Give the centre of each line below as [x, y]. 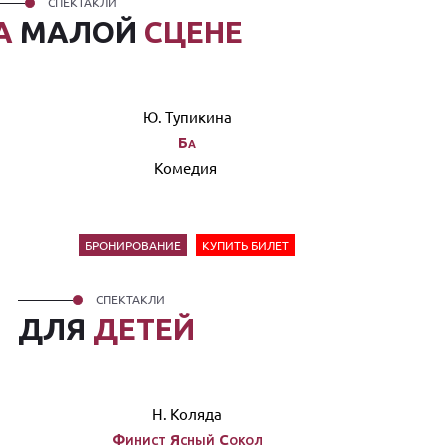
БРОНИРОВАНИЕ [133, 245]
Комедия [187, 168]
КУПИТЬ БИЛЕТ [246, 245]
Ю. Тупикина [187, 117]
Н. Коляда [187, 413]
